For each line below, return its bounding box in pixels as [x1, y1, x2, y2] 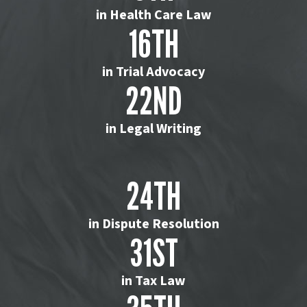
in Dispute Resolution [88, 214, 219, 234]
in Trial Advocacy [102, 62, 205, 82]
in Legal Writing [106, 119, 201, 139]
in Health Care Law [95, 5, 212, 25]
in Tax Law [121, 271, 186, 291]
